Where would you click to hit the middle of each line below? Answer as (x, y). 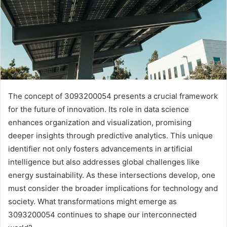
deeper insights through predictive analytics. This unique (110, 135)
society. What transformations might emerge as (92, 201)
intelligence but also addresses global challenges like (104, 162)
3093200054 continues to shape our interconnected (102, 214)
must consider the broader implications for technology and (113, 188)
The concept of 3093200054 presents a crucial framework (113, 96)
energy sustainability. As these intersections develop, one (112, 175)
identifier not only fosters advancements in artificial (100, 148)
